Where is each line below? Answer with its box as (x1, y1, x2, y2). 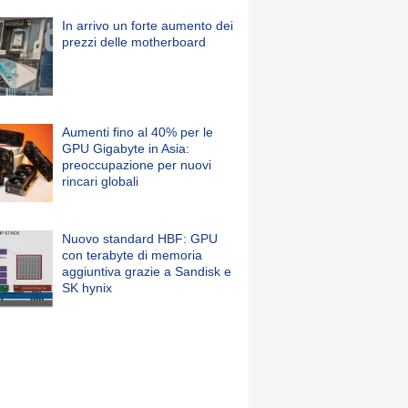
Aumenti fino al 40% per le (62, 124, 213, 139)
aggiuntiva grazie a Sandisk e (62, 263, 231, 279)
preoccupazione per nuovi (62, 157, 211, 172)
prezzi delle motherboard (62, 35, 206, 50)
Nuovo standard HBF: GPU (62, 230, 218, 246)
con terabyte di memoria (62, 247, 202, 262)
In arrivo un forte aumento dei (62, 18, 233, 34)
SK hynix (62, 280, 112, 295)
